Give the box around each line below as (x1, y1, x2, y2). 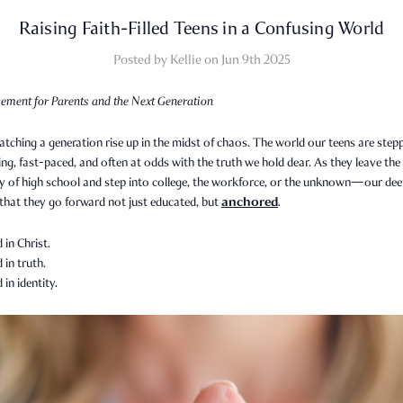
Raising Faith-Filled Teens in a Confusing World (18, 16, 385, 40)
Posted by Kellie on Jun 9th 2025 (112, 51, 291, 67)
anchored (221, 193, 278, 210)
